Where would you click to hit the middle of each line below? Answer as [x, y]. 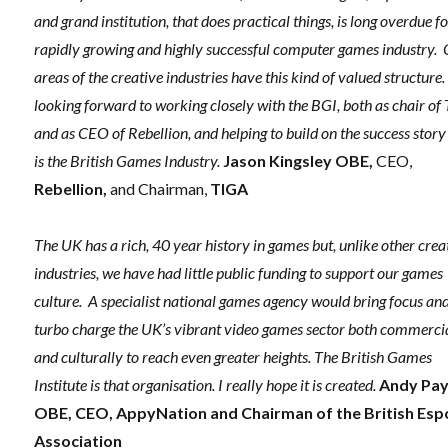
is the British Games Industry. [129, 161]
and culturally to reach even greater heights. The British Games [233, 357]
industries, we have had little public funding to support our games [239, 273]
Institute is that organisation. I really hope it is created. [205, 385]
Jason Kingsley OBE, [300, 161]
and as [55, 133]
